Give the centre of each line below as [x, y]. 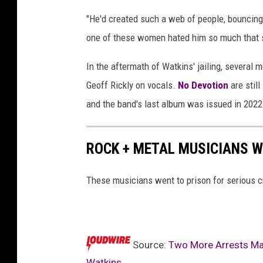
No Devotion [203, 85]
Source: [149, 245]
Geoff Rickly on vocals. [132, 85]
